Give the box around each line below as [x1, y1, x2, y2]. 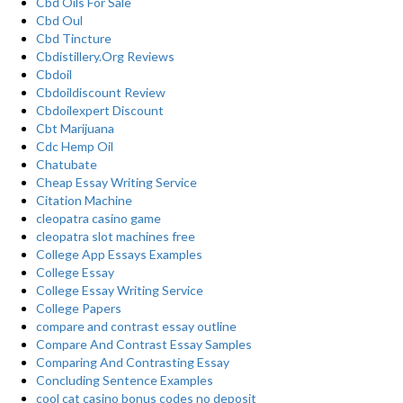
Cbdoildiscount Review [36, 85, 166, 100]
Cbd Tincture [36, 31, 112, 46]
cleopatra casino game [36, 210, 161, 226]
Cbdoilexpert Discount [36, 103, 164, 118]
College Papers [36, 300, 121, 316]
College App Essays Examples [36, 246, 202, 262]
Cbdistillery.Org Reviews [36, 49, 175, 64]
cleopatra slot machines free [36, 228, 195, 244]
